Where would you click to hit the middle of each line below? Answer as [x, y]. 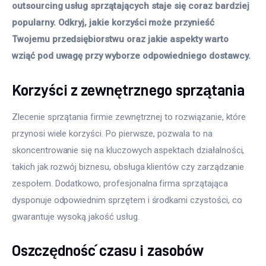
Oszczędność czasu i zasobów [108, 251]
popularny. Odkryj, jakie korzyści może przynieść [114, 23]
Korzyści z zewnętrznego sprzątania [128, 90]
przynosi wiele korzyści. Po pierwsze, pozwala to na [113, 133]
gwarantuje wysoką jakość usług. [76, 216]
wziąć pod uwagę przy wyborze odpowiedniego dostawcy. [131, 56]
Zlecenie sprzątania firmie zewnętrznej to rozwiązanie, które [130, 117]
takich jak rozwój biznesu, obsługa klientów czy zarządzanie [129, 167]
